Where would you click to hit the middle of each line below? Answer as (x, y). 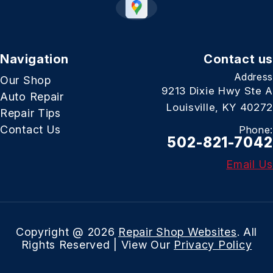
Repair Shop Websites (178, 232)
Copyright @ (51, 232)
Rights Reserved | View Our (97, 245)
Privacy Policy (213, 245)
